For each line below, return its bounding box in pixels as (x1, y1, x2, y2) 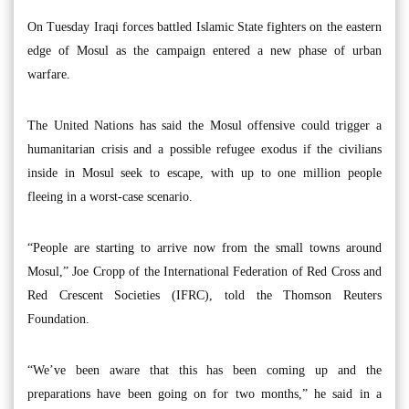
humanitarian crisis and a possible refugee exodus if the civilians (27, 142, 382, 156)
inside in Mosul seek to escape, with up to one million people (27, 165, 382, 180)
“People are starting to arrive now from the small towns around (27, 240, 382, 255)
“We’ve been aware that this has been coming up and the (27, 362, 382, 377)
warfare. (27, 67, 70, 81)
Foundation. (27, 311, 89, 326)
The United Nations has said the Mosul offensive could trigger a (27, 118, 382, 132)
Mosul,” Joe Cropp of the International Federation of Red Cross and (27, 264, 382, 278)
